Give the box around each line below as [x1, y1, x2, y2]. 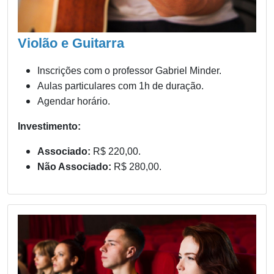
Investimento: [18, 120, 81, 131]
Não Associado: [37, 161, 114, 172]
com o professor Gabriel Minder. [84, 65, 221, 76]
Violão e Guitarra [18, 35, 124, 51]
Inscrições [37, 65, 81, 76]
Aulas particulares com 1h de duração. [37, 80, 204, 91]
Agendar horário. [37, 95, 110, 106]
